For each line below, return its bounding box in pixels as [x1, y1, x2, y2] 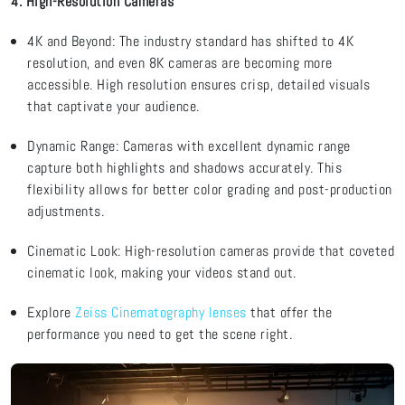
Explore [27, 303, 75, 323]
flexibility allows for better [27, 179, 193, 199]
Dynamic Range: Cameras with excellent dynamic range [27, 136, 351, 155]
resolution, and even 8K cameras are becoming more [27, 52, 333, 72]
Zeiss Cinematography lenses [75, 303, 247, 323]
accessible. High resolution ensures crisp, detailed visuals [27, 74, 371, 94]
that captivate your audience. [27, 96, 200, 116]
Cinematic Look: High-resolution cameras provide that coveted [27, 241, 394, 261]
